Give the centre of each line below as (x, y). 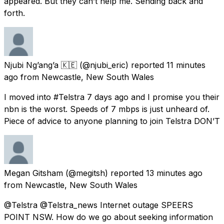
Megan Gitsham (33, 173)
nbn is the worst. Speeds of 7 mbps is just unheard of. (107, 109)
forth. (14, 13)
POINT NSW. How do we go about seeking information (108, 217)
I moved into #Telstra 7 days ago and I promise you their (112, 97)
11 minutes (186, 65)
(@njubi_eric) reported (122, 65)
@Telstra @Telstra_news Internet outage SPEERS (98, 205)
